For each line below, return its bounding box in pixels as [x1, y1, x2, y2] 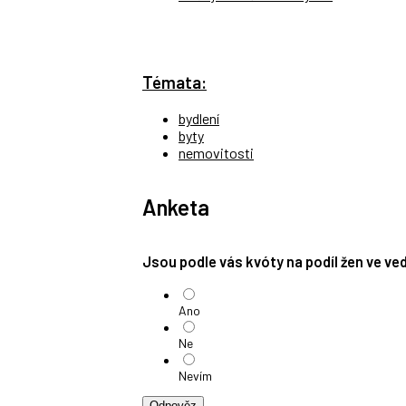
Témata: [142, 72, 207, 93]
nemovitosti [179, 144, 254, 162]
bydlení [179, 110, 219, 128]
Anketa [142, 193, 209, 220]
